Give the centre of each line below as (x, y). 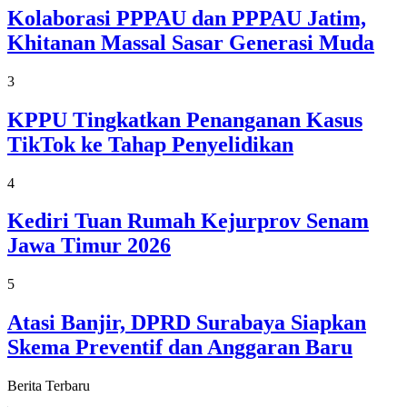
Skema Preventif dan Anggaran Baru (180, 347)
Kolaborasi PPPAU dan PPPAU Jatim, (187, 18)
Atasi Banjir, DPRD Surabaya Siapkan (187, 323)
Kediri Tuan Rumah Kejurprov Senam (188, 221)
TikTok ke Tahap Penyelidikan (150, 144)
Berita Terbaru (49, 386)
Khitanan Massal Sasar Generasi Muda (191, 42)
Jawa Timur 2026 (89, 246)
